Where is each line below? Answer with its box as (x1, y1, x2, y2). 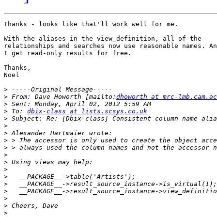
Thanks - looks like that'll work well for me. (4, 20, 178, 28)
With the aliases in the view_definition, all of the (4, 35, 201, 43)
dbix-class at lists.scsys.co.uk (27, 108, 147, 115)
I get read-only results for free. (4, 49, 132, 57)
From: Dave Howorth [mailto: (8, 93, 116, 101)
